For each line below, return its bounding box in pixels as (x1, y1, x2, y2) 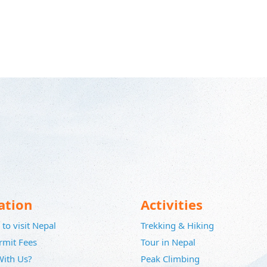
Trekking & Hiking (141, 219, 214, 232)
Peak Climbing (141, 253, 200, 265)
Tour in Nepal (141, 236, 195, 249)
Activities (141, 195, 203, 214)
